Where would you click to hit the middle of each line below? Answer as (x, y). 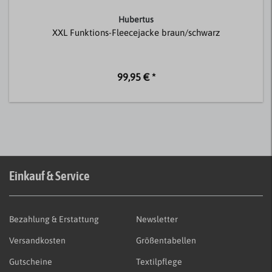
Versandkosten (37, 241)
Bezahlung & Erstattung (54, 219)
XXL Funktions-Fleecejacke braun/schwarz (136, 33)
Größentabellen (166, 241)
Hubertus (136, 20)
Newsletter (157, 219)
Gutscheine (31, 262)
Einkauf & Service (49, 176)
